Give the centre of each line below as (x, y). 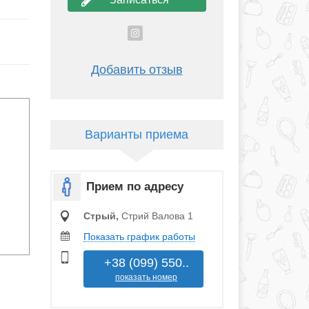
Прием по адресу (134, 186)
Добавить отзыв (137, 69)
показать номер (146, 277)
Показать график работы (139, 236)
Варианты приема (137, 134)
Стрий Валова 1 (157, 216)
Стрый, (102, 216)
